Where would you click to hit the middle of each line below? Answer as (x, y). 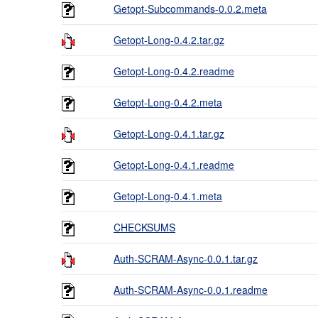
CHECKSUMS (144, 227)
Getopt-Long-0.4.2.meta (168, 102)
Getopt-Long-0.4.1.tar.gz (169, 133)
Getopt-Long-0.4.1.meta (168, 196)
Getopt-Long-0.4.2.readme (174, 71)
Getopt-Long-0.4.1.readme (174, 165)
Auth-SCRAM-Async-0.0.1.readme (191, 290)
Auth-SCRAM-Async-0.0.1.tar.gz (186, 258)
